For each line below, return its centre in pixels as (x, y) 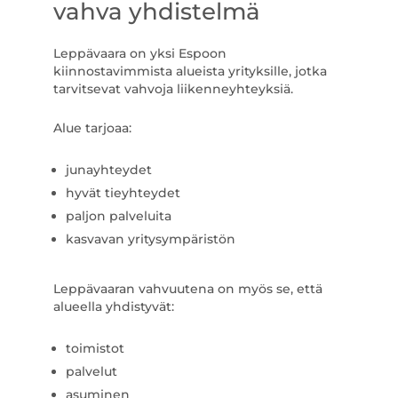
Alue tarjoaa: (92, 128)
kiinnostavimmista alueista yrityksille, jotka (190, 71)
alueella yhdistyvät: (113, 306)
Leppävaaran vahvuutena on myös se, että (187, 289)
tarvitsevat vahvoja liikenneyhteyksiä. (173, 89)
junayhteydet (108, 170)
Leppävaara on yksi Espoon (139, 53)
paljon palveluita (118, 216)
